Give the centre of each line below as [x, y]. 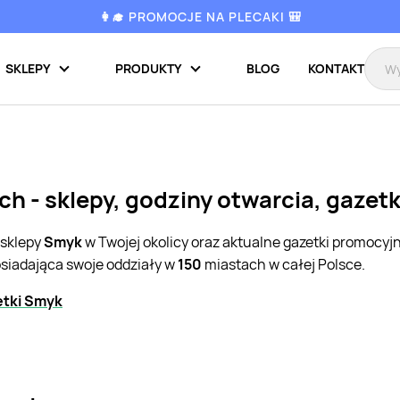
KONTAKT [336, 68]
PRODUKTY [149, 68]
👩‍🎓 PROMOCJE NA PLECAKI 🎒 [200, 16]
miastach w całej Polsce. [283, 265]
